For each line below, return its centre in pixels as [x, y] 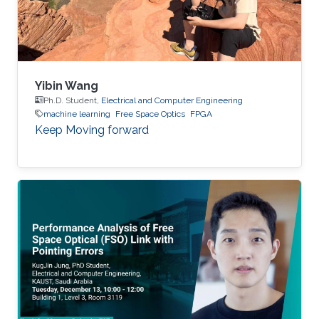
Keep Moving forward [92, 130]
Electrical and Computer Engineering [172, 100]
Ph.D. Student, [72, 100]
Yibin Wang [67, 85]
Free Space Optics [150, 114]
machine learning [77, 114]
